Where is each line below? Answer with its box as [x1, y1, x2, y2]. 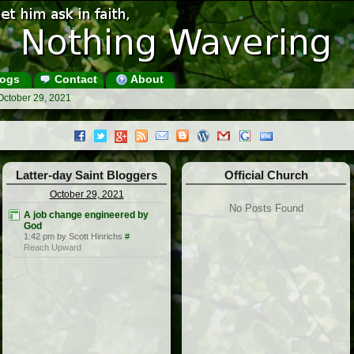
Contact [51, 73, 97, 85]
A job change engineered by [24, 209, 149, 221]
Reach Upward [24, 243, 81, 253]
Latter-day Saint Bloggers [16, 168, 157, 183]
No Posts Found [228, 202, 303, 215]
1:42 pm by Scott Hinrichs [24, 232, 122, 242]
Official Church [224, 168, 308, 183]
